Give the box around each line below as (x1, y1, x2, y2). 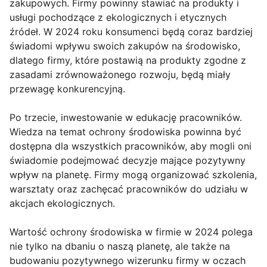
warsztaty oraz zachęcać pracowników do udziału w (10, 182, 248, 195)
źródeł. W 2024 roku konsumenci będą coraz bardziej (10, 25, 253, 38)
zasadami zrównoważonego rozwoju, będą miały (10, 68, 231, 80)
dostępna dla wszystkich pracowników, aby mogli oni (10, 139, 252, 152)
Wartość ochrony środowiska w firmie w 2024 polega (10, 225, 253, 238)
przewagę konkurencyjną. (10, 82, 125, 95)
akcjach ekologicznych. (10, 197, 115, 209)
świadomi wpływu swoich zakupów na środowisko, (10, 39, 240, 52)
